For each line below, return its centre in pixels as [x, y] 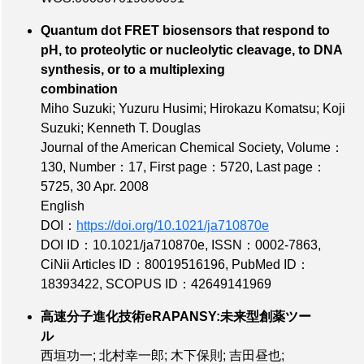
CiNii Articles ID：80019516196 [133, 264]
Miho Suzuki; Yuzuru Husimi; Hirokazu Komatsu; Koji [193, 108]
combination [177, 89]
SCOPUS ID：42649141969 [188, 284]
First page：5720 [199, 167]
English [63, 206]
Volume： [315, 147]
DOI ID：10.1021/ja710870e [123, 245]
